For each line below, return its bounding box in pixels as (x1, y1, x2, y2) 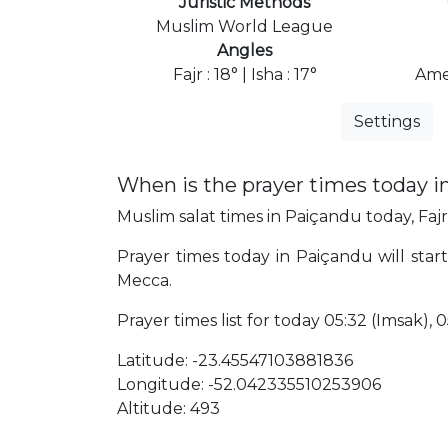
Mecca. (117, 270, 172, 290)
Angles (217, 40, 272, 60)
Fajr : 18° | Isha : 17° (172, 64, 317, 84)
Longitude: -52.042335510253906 (117, 374, 381, 394)
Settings (354, 111, 420, 131)
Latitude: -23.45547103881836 (117, 350, 353, 370)
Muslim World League (156, 16, 333, 36)
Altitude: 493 (117, 398, 220, 418)
